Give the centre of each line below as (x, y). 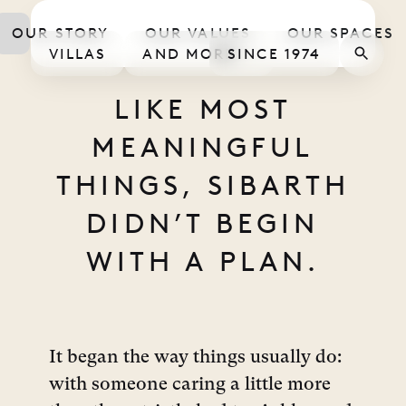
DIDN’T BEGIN (203, 223)
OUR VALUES (198, 33)
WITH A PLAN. (203, 261)
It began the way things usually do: (195, 358)
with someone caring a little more (190, 385)
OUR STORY (61, 33)
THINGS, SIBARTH (203, 185)
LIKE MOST (203, 109)
